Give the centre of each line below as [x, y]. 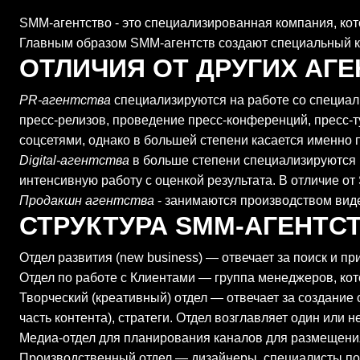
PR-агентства [65, 100]
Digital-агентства [76, 160]
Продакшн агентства [88, 200]
